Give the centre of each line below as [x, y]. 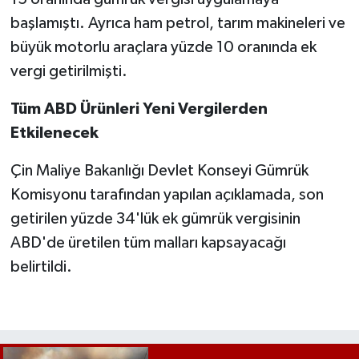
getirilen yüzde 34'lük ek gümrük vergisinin [155, 218]
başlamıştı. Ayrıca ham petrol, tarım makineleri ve [177, 23]
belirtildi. [41, 266]
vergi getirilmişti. [69, 71]
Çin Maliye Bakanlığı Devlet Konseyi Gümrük [159, 170]
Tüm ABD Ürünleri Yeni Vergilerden [139, 109]
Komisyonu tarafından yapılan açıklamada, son [167, 194]
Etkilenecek [54, 133]
